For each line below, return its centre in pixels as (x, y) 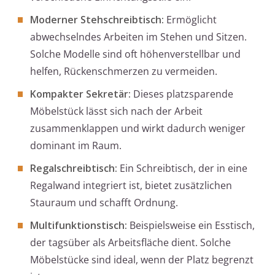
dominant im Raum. (76, 146)
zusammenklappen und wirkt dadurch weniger (138, 129)
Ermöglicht (190, 20)
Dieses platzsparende (182, 94)
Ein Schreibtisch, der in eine (182, 168)
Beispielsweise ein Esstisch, (191, 226)
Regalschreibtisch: (74, 168)
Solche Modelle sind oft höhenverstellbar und (135, 54)
